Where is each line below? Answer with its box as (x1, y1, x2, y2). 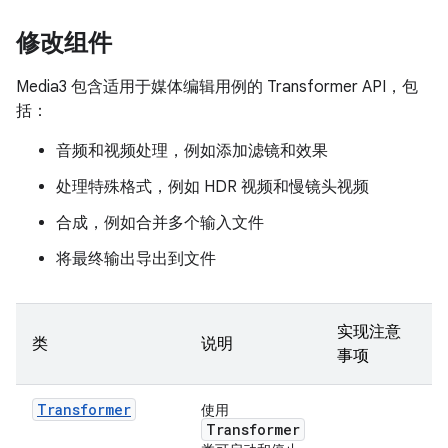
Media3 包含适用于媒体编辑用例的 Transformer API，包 (16, 76, 418, 97)
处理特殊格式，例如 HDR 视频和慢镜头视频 (56, 176, 369, 197)
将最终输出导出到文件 (56, 248, 216, 269)
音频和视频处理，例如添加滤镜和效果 (56, 140, 328, 161)
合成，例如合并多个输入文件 (56, 212, 264, 233)
